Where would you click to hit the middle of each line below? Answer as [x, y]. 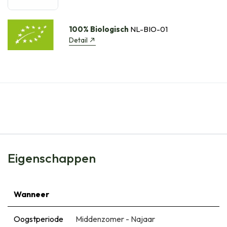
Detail [78, 40]
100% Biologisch [99, 29]
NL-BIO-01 [148, 29]
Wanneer [31, 194]
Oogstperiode [39, 219]
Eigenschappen [52, 158]
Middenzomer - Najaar [115, 219]
